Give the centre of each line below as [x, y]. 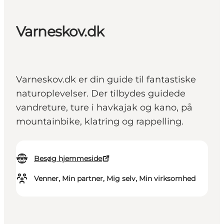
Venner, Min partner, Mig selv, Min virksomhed [115, 179]
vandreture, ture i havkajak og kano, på [104, 108]
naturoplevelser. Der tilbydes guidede [101, 94]
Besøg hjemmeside [68, 159]
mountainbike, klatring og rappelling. [100, 122]
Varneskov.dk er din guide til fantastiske [106, 80]
